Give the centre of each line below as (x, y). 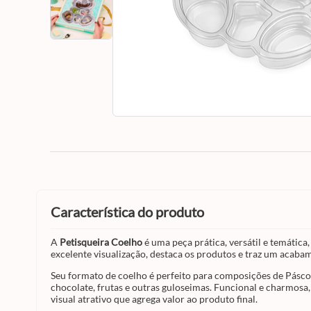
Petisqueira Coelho (101, 242)
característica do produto (132, 212)
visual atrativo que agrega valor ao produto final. (154, 299)
